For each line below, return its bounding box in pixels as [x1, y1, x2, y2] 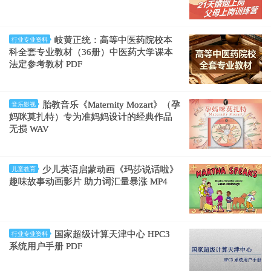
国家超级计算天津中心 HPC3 [54, 229, 170, 239]
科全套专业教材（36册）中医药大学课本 [9, 47, 173, 57]
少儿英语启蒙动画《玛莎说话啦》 [42, 165, 178, 174]
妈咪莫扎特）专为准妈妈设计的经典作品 [9, 112, 172, 122]
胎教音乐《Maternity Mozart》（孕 [42, 100, 180, 109]
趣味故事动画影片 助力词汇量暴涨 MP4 [9, 177, 168, 186]
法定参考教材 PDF [9, 59, 82, 69]
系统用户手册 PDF [9, 241, 82, 251]
